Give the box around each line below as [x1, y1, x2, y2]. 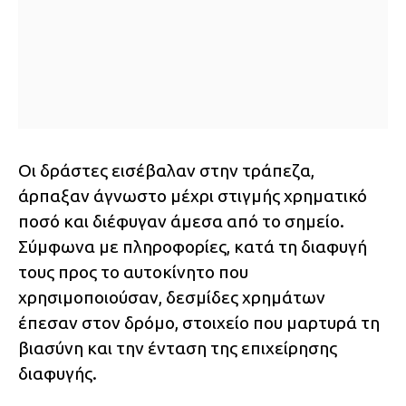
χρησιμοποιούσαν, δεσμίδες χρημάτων [18, 287, 325, 308]
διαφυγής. [18, 363, 97, 384]
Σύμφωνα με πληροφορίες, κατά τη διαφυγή [18, 237, 367, 257]
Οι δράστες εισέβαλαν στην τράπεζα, [18, 160, 314, 181]
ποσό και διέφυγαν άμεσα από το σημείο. [18, 211, 344, 232]
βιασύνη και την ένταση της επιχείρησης [18, 338, 337, 359]
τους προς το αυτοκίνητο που [18, 262, 248, 283]
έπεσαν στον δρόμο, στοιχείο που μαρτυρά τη [18, 313, 380, 333]
